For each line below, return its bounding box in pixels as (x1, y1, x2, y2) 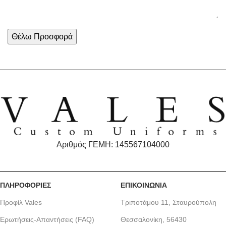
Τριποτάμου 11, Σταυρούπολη (121, 198, 216, 206)
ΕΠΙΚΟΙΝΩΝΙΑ (121, 181, 167, 189)
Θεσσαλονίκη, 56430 (121, 215, 187, 223)
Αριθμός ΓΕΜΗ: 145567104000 (56, 140, 169, 149)
